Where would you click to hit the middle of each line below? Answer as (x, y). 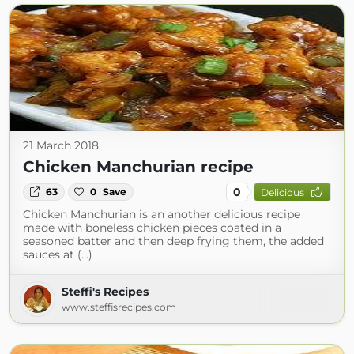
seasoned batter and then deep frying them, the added (173, 241)
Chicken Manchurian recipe (138, 167)
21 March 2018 (61, 145)
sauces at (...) (58, 254)
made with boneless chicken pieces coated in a (152, 228)
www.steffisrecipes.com (119, 307)
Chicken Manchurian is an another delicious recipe (162, 214)
